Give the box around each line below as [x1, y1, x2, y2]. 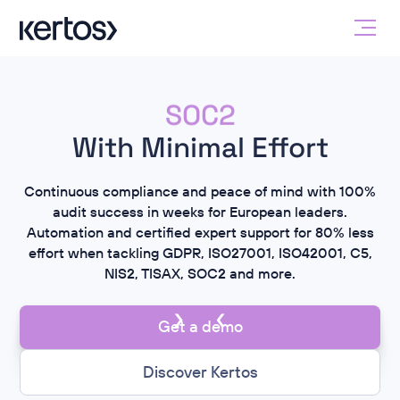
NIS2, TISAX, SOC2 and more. [104, 264, 296, 283]
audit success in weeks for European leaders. [53, 203, 347, 221]
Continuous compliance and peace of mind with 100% [24, 182, 376, 201]
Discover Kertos [142, 362, 258, 383]
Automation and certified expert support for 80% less [26, 223, 374, 242]
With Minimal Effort [71, 129, 329, 166]
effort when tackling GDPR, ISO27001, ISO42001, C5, [28, 244, 372, 262]
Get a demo [157, 316, 243, 337]
